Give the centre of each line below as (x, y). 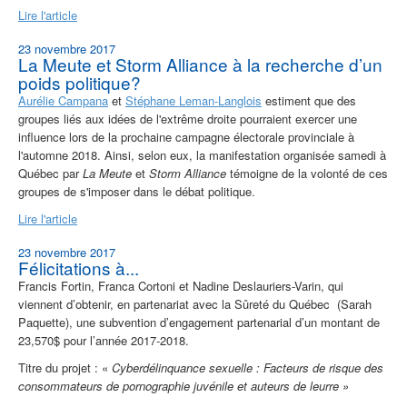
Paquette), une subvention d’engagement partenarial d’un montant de (199, 323)
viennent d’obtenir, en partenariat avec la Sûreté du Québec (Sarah (195, 304)
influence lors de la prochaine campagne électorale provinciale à (186, 137)
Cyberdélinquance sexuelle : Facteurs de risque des (248, 368)
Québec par (50, 174)
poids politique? (79, 83)
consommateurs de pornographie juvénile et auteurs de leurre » (184, 386)
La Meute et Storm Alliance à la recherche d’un (200, 65)
